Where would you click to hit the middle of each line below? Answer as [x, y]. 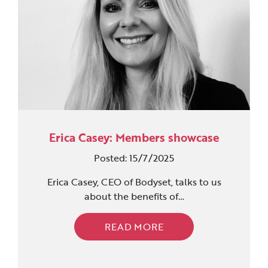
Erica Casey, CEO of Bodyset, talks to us [134, 182]
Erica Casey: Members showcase [134, 137]
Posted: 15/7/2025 [134, 158]
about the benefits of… [134, 196]
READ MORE [134, 226]
